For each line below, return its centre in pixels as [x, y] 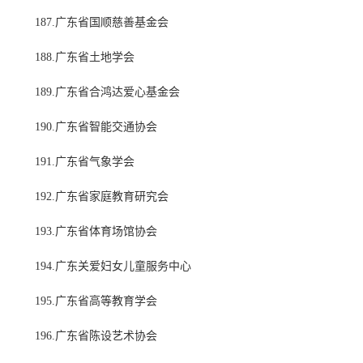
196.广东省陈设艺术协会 [96, 336]
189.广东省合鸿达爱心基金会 [107, 92]
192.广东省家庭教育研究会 [102, 197]
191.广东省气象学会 [85, 162]
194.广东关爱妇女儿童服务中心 [113, 267]
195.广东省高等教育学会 [96, 301]
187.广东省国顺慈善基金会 [102, 23]
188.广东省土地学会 [85, 58]
